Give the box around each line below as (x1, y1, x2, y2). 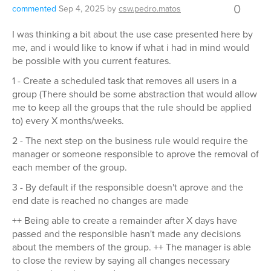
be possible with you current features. (12, 54, 171, 68)
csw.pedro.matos (119, 2, 181, 15)
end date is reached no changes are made (12, 194, 189, 207)
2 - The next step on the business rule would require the (12, 134, 248, 148)
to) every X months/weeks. (12, 114, 124, 128)
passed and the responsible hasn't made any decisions (12, 227, 241, 241)
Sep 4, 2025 (59, 2, 105, 15)
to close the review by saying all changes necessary (12, 253, 230, 267)
